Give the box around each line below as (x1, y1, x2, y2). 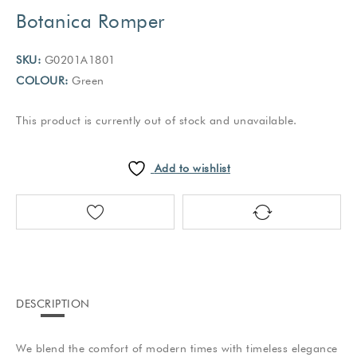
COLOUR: (16, 73, 69, 87)
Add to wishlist (154, 161, 230, 175)
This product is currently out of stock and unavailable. (16, 113, 297, 127)
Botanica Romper (16, 9, 165, 33)
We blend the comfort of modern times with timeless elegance (16, 341, 338, 355)
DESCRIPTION (16, 296, 90, 310)
